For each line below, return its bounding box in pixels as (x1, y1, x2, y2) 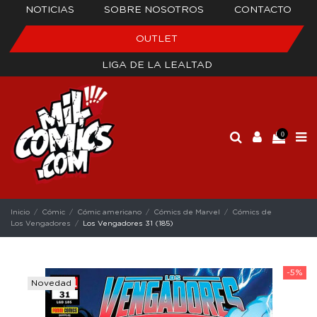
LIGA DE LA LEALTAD (101, 60, 212, 70)
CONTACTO (234, 5, 292, 15)
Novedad (31, 278, 71, 287)
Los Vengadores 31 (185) (83, 219, 174, 227)
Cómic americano (77, 208, 142, 216)
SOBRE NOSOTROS (104, 5, 204, 15)
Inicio (11, 208, 30, 216)
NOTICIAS (25, 5, 75, 15)
